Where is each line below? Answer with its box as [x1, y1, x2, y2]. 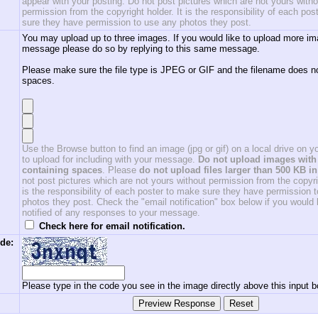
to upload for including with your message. [22, 154, 195, 165]
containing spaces [22, 165, 102, 175]
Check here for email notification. [39, 221, 185, 231]
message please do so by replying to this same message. [22, 43, 260, 54]
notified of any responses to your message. [22, 207, 200, 218]
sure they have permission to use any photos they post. [22, 17, 251, 28]
